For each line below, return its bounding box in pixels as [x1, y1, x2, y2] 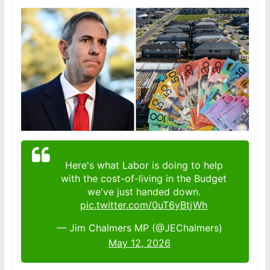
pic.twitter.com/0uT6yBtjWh [80, 198, 208, 211]
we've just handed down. [87, 185, 201, 198]
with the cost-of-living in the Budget [61, 172, 227, 184]
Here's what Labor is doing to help [64, 159, 223, 171]
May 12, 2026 [108, 236, 171, 249]
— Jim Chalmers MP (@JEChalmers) [56, 221, 222, 234]
